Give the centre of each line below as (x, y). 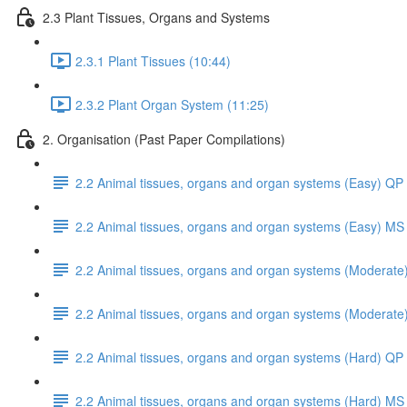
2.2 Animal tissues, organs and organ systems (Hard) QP (239, 357)
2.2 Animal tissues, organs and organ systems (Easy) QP (239, 182)
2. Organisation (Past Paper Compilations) (164, 139)
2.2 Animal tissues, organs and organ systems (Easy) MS (240, 226)
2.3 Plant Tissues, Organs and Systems (156, 17)
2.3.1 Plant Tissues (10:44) (153, 60)
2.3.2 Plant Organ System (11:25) (172, 104)
